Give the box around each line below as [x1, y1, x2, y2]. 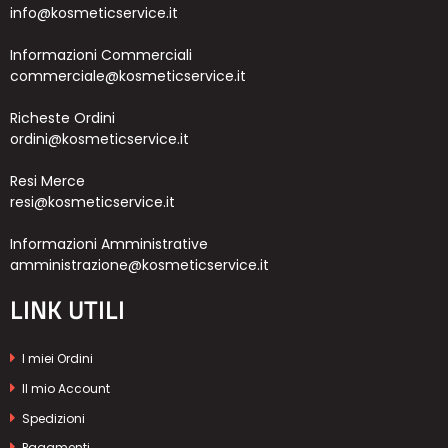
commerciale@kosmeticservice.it [10, 65, 246, 86]
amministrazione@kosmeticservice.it [10, 254, 269, 275]
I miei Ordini [19, 350, 93, 368]
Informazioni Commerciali [10, 44, 192, 65]
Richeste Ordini [10, 107, 115, 128]
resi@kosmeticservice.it [10, 191, 175, 212]
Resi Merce [10, 170, 85, 191]
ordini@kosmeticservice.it [10, 128, 189, 149]
